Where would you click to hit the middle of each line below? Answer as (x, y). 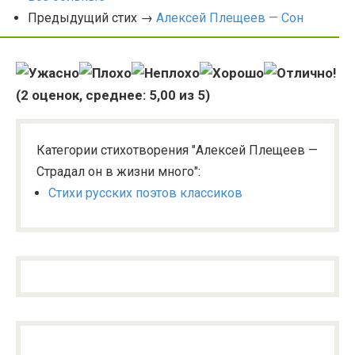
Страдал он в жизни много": (118, 172)
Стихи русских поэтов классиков (145, 193)
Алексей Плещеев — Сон (230, 18)
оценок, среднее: (89, 95)
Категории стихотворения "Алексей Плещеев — (177, 150)
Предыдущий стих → (92, 18)
